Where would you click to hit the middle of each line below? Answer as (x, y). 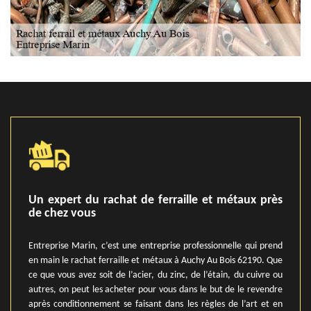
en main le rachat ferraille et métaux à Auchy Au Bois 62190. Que (155, 261)
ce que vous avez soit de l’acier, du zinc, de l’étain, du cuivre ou (155, 275)
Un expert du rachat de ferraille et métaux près (155, 200)
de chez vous (62, 213)
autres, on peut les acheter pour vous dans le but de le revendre (155, 290)
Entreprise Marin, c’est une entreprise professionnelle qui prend (155, 246)
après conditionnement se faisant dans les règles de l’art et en (155, 304)
